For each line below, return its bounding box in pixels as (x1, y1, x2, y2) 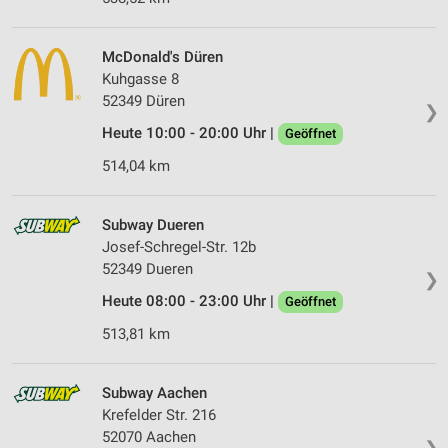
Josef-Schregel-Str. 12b (102, 238, 256, 257)
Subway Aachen (102, 384, 207, 403)
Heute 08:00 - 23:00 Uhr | (102, 292, 278, 311)
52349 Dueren (102, 260, 193, 279)
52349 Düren (102, 92, 185, 111)
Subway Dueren (102, 216, 204, 235)
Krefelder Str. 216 (102, 406, 216, 425)
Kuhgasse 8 (102, 70, 179, 89)
